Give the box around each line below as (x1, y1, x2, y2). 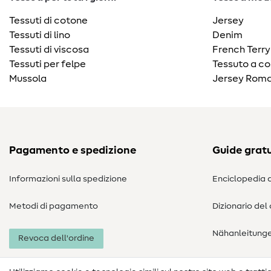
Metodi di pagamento (9, 202, 98, 211)
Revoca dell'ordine (18, 234, 94, 243)
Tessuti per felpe (9, 59, 86, 70)
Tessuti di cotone (9, 16, 88, 26)
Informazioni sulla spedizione (9, 175, 127, 184)
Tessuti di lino (9, 30, 70, 41)
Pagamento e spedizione (9, 145, 136, 157)
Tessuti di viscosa (9, 45, 89, 55)
